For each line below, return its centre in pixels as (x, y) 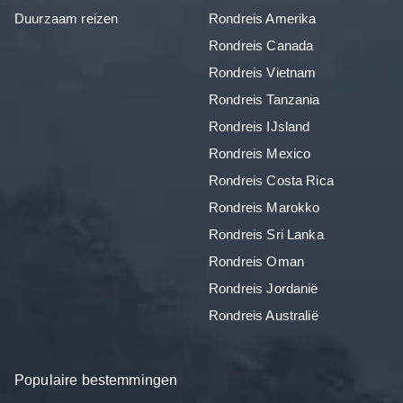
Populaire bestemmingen (96, 379)
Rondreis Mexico (260, 153)
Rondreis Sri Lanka (266, 234)
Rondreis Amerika (263, 18)
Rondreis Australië (264, 315)
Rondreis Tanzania (264, 99)
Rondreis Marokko (264, 207)
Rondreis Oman (256, 261)
